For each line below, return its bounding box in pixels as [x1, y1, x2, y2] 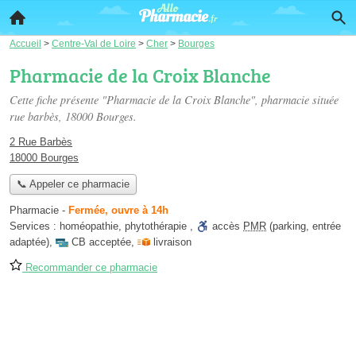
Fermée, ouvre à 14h [68, 204, 168, 217]
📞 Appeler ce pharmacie [16, 178, 130, 191]
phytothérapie [125, 220, 187, 233]
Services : [10, 220, 60, 233]
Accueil [10, 38, 41, 48]
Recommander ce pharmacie [22, 261, 157, 274]
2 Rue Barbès [10, 136, 72, 148]
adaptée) [10, 236, 49, 249]
